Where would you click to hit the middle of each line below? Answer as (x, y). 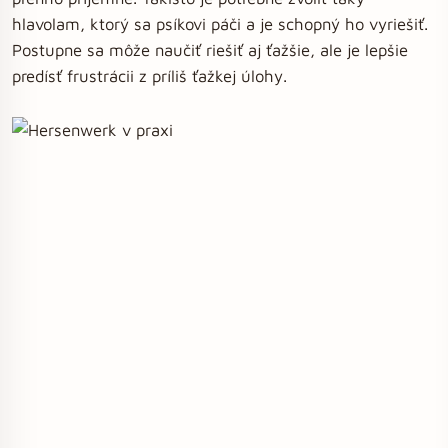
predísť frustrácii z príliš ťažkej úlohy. (149, 75)
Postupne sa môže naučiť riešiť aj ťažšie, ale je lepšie (210, 49)
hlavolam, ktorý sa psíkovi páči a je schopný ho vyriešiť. (220, 23)
